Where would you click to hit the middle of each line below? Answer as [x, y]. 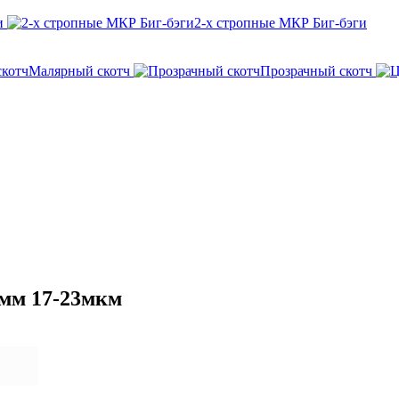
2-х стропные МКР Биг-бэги [281, 23]
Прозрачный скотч [316, 71]
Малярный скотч [79, 71]
